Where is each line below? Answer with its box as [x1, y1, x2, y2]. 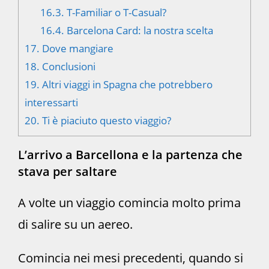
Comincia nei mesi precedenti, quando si [18, 249, 243, 266]
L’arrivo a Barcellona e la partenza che [18, 146, 243, 163]
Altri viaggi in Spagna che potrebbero [40, 77, 213, 91]
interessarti [25, 95, 78, 109]
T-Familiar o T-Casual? [64, 5, 166, 19]
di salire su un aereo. [18, 216, 133, 232]
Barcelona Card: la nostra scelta [64, 23, 213, 37]
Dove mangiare [40, 41, 113, 55]
